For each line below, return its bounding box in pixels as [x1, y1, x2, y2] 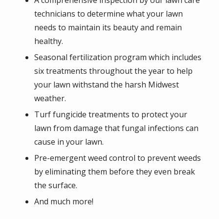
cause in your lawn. [34, 136, 106, 147]
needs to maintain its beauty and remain [34, 22, 182, 33]
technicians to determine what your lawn [34, 8, 183, 19]
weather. [34, 93, 66, 104]
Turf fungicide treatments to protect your [34, 109, 187, 120]
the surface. [34, 180, 77, 191]
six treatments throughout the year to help [34, 66, 193, 76]
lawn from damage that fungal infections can [34, 123, 198, 133]
